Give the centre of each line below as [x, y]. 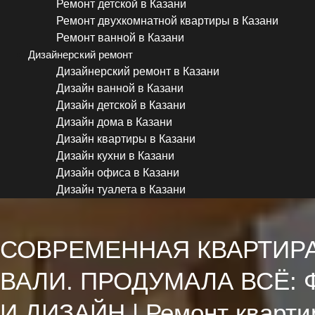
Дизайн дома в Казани [114, 122]
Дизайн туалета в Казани [121, 190]
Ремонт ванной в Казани [120, 38]
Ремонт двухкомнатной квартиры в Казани [167, 21]
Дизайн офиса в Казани [118, 173]
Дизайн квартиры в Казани [126, 139]
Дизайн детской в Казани [121, 105]
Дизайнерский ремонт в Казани [138, 72]
